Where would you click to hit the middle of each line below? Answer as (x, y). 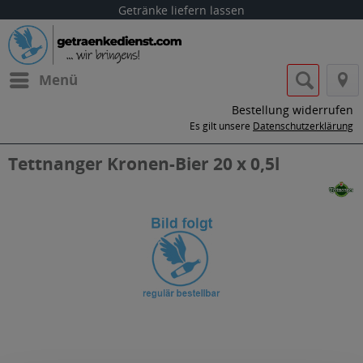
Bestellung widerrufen (293, 110)
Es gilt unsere (221, 126)
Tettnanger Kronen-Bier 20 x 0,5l (144, 164)
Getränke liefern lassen (181, 10)
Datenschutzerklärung (303, 126)
